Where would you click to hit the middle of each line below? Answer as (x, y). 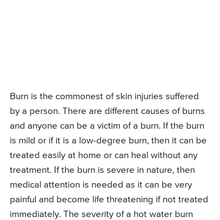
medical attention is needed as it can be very (101, 185)
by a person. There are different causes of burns (107, 111)
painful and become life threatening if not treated (109, 199)
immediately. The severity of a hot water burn (101, 214)
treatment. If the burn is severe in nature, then (102, 170)
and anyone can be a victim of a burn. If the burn (107, 126)
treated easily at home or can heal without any (104, 155)
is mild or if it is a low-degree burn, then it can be (108, 140)
